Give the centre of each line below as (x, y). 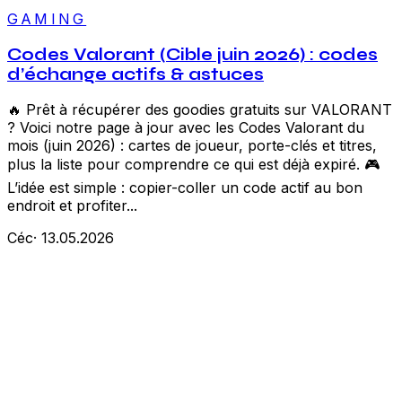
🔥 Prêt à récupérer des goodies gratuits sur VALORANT (200, 110)
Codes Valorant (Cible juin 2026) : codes (192, 54)
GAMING (47, 18)
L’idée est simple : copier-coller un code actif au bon (185, 188)
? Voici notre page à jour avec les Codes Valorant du (186, 128)
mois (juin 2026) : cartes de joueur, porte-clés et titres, (192, 146)
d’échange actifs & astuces (135, 74)
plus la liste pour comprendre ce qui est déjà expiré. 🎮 (193, 165)
